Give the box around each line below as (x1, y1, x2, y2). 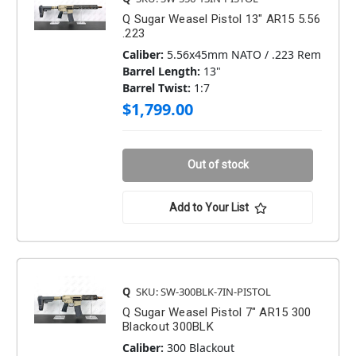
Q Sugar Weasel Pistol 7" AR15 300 (122, 305, 311, 320)
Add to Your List (168, 201, 249, 215)
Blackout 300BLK (122, 319, 214, 335)
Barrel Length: (122, 64, 200, 79)
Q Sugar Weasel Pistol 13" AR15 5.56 (122, 12, 320, 27)
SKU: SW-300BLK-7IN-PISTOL (136, 284, 271, 300)
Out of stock (187, 158, 249, 172)
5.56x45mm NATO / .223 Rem (167, 47, 321, 63)
